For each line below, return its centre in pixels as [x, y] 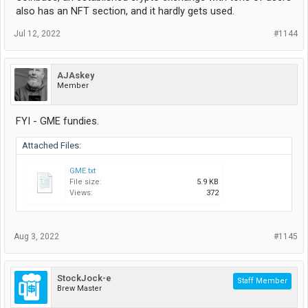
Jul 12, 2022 [37, 33]
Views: [81, 192]
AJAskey [76, 75]
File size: [86, 181]
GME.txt [82, 170]
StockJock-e [84, 278]
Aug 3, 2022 [36, 236]
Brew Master [79, 288]
